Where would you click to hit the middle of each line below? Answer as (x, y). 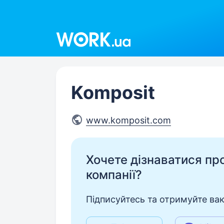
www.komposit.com (128, 120)
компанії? (114, 175)
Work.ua (73, 29)
